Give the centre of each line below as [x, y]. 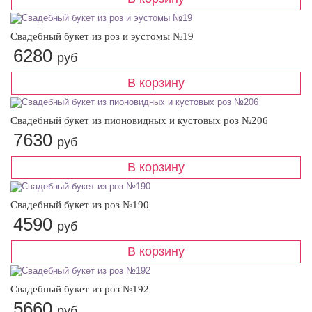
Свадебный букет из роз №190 [80, 205]
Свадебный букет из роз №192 [80, 289]
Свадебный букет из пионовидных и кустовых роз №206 [139, 121]
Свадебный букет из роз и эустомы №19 [102, 37]
